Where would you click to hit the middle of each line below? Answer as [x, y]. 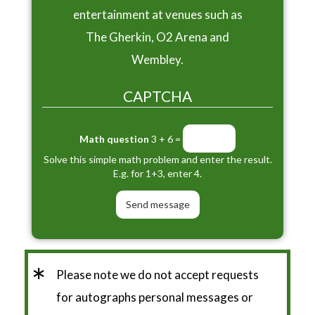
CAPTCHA [157, 96]
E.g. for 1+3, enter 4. [157, 173]
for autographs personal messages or [155, 297]
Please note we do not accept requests [157, 274]
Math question [114, 139]
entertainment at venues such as [157, 15]
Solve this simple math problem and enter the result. [157, 159]
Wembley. [157, 60]
